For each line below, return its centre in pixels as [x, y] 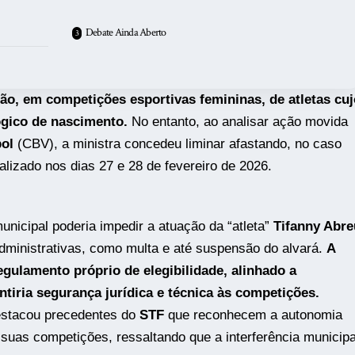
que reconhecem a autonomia [253, 315]
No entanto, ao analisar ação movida [237, 122]
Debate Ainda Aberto [126, 33]
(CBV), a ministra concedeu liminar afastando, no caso [177, 144]
